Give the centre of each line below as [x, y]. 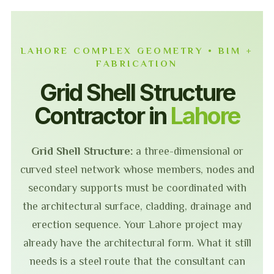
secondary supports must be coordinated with [137, 188]
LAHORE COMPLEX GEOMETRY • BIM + [137, 50]
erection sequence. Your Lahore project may [137, 224]
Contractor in [102, 116]
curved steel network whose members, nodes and [137, 169]
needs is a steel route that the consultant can [137, 261]
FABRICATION [137, 63]
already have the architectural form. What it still [137, 243]
